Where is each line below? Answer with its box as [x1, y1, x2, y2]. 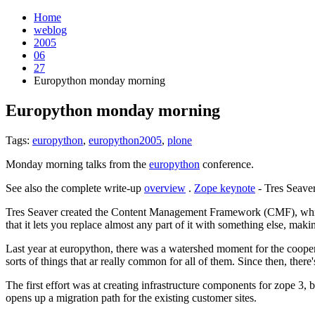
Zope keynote [194, 181, 255, 194]
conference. [200, 157, 254, 170]
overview [144, 181, 186, 194]
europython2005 [89, 134, 162, 146]
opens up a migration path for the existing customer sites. [6, 291, 257, 304]
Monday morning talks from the [6, 157, 149, 170]
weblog [34, 24, 67, 36]
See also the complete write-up [6, 181, 144, 194]
